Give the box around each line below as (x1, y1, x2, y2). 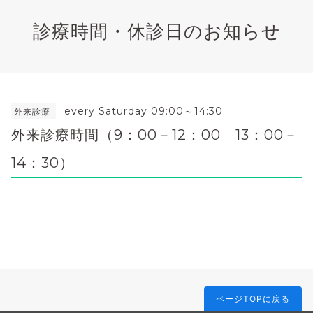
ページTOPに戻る (216, 293, 290, 304)
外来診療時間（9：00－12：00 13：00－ (11, 126, 298, 143)
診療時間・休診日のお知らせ (32, 20, 281, 42)
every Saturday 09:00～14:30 (64, 104, 223, 117)
